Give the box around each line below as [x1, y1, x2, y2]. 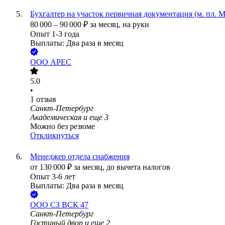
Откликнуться [30, 131, 79, 140]
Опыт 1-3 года [30, 30, 79, 39]
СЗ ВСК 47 [50, 200, 88, 209]
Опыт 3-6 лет [30, 172, 75, 181]
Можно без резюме [30, 122, 95, 131]
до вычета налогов [106, 163, 170, 172]
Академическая [30, 113, 81, 122]
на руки [123, 20, 149, 29]
